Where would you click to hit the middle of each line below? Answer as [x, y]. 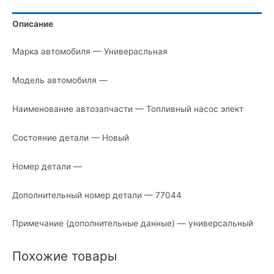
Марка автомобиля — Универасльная [90, 52]
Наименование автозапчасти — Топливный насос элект [128, 109]
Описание [33, 24]
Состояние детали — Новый [71, 137]
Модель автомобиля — [60, 80]
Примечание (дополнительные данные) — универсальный [133, 224]
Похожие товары [65, 256]
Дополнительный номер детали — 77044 [97, 195]
